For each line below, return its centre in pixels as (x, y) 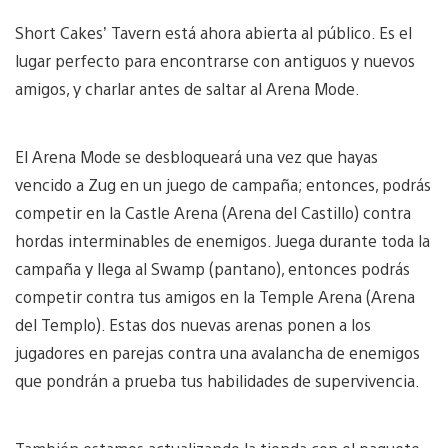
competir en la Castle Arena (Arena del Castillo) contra (213, 212)
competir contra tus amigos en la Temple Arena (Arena (215, 296)
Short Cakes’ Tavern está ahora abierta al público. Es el (213, 32)
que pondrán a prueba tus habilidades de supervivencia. (217, 380)
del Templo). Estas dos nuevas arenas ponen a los (193, 324)
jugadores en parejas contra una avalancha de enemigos (217, 352)
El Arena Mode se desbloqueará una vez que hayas (196, 156)
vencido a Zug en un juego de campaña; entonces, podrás (223, 184)
